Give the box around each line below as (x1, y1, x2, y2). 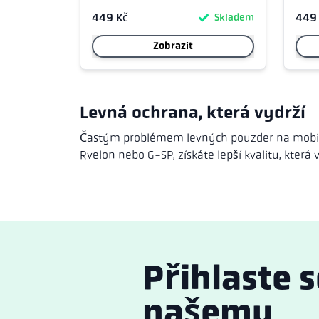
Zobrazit (153, 40, 193, 52)
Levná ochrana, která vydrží (80, 103, 305, 122)
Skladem (214, 11, 254, 23)
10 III (92, 2, 119, 16)
